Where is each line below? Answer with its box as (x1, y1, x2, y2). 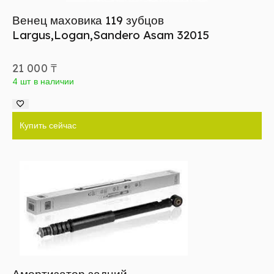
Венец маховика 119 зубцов (12, 13, 164, 28)
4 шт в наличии (12, 76, 75, 87)
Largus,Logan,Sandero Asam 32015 (12, 28, 209, 43)
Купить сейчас (20, 120, 76, 131)
